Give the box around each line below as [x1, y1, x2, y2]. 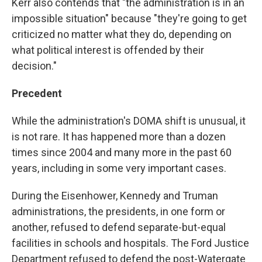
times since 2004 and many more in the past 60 [12, 146, 232, 158]
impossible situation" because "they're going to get [12, 12, 247, 25]
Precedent [12, 87, 62, 99]
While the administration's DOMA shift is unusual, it [12, 115, 246, 127]
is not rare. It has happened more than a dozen [12, 130, 226, 143]
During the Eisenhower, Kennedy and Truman [12, 189, 218, 202]
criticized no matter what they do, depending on [12, 28, 232, 40]
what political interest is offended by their [12, 44, 204, 56]
